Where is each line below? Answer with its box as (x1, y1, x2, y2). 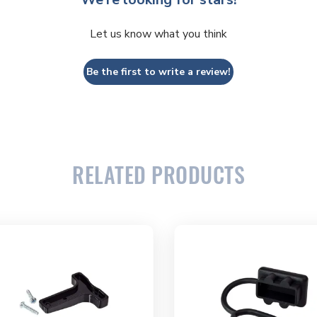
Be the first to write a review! (86, 65, 231, 79)
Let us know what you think (90, 26, 227, 42)
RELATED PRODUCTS (72, 158, 245, 190)
